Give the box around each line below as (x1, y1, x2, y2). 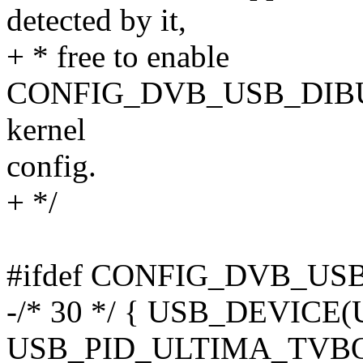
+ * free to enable (6, 39, 229, 75)
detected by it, (6, 2, 186, 38)
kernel (6, 112, 86, 147)
